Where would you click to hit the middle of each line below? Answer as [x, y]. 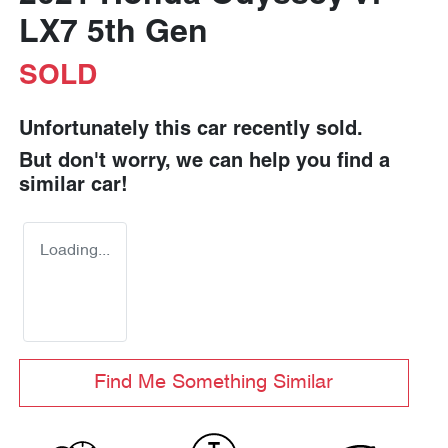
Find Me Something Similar [214, 382]
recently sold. [295, 130]
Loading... [75, 251]
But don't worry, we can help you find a [204, 162]
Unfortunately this [108, 130]
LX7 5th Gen [113, 34]
